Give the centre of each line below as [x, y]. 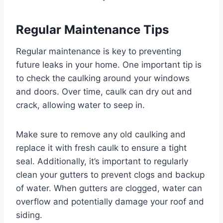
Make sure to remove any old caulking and [101, 135]
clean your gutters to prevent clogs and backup [110, 175]
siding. [29, 215]
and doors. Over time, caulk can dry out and [104, 92]
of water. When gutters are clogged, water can [109, 188]
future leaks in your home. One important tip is [109, 65]
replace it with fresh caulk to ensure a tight [101, 148]
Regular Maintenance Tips [92, 30]
